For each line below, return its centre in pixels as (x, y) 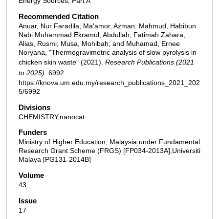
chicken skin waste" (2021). (62, 62)
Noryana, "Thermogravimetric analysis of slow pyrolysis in (107, 53)
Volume (31, 175)
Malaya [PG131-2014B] (55, 160)
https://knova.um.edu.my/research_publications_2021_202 (109, 83)
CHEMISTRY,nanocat (51, 117)
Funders (33, 132)
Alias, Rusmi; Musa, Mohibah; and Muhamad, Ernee (99, 44)
